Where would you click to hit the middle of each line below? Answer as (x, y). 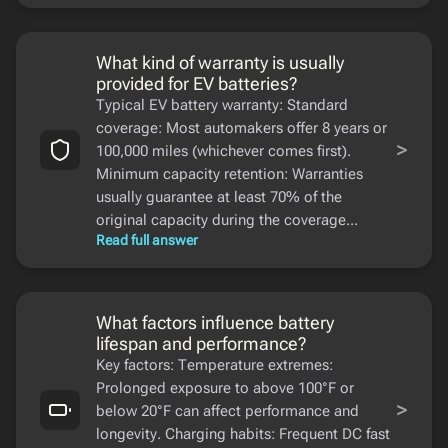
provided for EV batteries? (197, 84)
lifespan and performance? (201, 344)
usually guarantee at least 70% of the (219, 197)
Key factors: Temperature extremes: (214, 365)
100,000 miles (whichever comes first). (223, 151)
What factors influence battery (215, 323)
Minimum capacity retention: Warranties (229, 174)
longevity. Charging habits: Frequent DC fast (243, 434)
